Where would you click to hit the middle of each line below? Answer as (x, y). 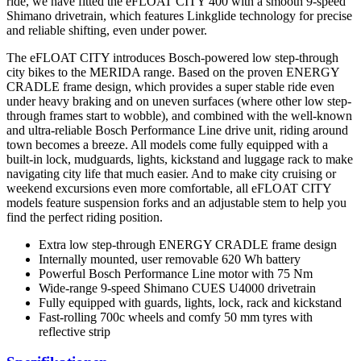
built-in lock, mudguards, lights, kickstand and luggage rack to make (180, 159)
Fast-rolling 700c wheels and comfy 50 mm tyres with (176, 317)
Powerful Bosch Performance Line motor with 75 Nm (176, 273)
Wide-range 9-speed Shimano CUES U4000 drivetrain (177, 288)
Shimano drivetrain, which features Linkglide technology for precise (179, 15)
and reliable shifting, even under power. (107, 30)
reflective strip (75, 331)
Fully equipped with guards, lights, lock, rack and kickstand (190, 302)
